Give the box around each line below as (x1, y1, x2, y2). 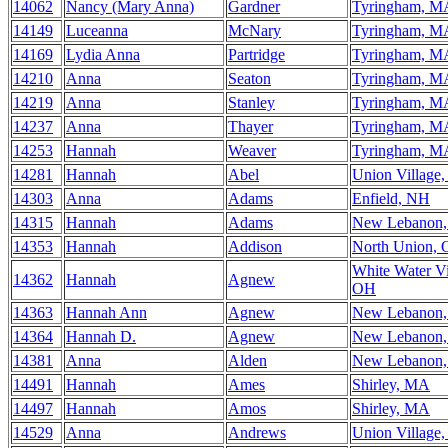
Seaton (228, 70, 271, 87)
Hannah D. (66, 328, 136, 345)
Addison (228, 238, 282, 255)
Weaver (228, 142, 276, 159)
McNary (228, 22, 281, 39)
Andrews (228, 424, 286, 441)
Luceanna (66, 22, 128, 39)
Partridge (228, 46, 285, 63)
